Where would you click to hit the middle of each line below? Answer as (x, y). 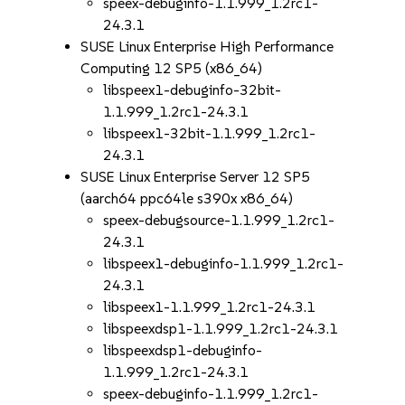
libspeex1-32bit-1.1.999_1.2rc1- (210, 133)
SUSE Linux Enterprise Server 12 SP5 (196, 177)
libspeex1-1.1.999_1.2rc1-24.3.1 (210, 307)
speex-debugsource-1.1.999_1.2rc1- (219, 220)
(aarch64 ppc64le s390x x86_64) (187, 198)
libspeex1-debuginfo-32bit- (193, 90)
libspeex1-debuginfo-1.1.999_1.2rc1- (224, 264)
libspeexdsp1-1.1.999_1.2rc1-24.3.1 (221, 329)
